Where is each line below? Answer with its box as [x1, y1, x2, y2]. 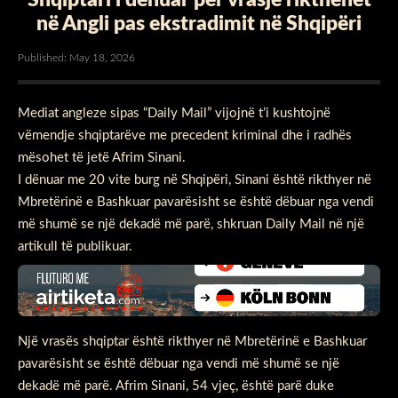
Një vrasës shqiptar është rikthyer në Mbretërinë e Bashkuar [18, 335, 367, 349]
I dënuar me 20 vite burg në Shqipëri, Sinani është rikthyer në [18, 172, 371, 187]
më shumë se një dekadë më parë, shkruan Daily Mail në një [18, 217, 364, 231]
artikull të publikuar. [18, 239, 132, 253]
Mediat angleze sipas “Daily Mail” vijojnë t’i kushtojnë [18, 106, 330, 120]
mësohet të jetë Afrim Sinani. [18, 150, 186, 164]
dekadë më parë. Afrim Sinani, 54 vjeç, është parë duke [18, 379, 334, 394]
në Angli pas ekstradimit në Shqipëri [36, 12, 362, 34]
